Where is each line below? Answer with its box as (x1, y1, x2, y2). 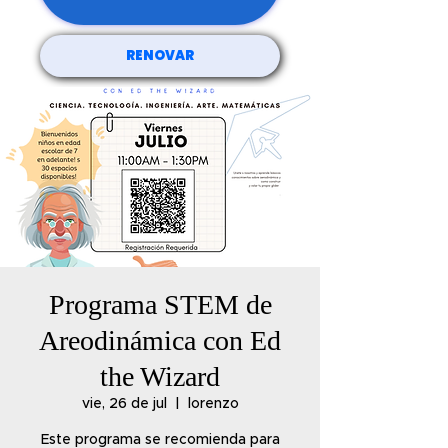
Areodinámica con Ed (39, 325, 281, 356)
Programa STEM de (48, 289, 272, 320)
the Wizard (100, 361, 220, 392)
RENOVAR (126, 46, 194, 65)
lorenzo (187, 397, 239, 411)
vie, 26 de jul (81, 397, 167, 411)
